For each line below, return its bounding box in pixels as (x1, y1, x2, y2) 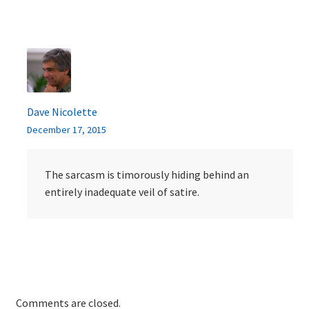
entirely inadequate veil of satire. (44, 185, 199, 199)
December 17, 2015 (26, 123, 106, 136)
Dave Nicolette (26, 104, 97, 119)
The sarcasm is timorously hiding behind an (44, 168, 249, 182)
